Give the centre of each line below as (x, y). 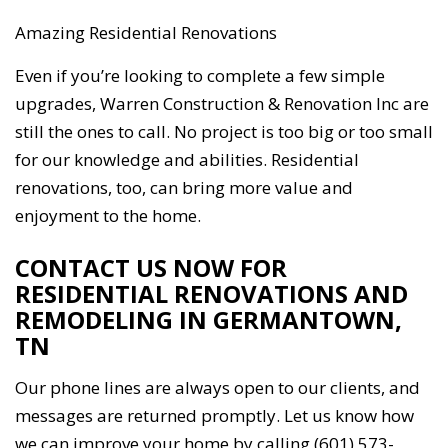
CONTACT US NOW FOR (151, 268)
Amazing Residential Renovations (146, 33)
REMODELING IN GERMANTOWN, (208, 320)
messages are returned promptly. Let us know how (214, 416)
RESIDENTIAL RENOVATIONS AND (211, 294)
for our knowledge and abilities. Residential (187, 160)
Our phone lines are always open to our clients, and (217, 388)
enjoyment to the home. (108, 216)
